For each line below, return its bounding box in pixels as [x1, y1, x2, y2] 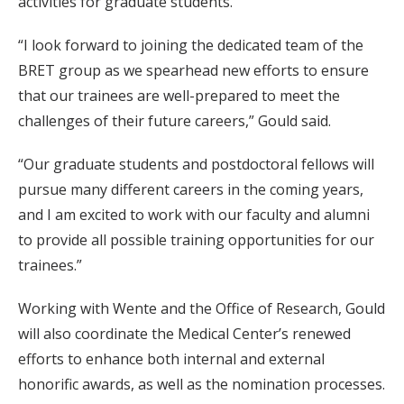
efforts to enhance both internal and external [18, 349, 325, 369]
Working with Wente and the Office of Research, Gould [18, 298, 385, 318]
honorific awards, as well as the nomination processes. [18, 374, 385, 394]
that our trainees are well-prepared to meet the [18, 86, 340, 106]
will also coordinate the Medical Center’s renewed [18, 324, 351, 344]
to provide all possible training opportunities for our [18, 230, 374, 250]
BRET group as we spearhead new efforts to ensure [18, 60, 369, 80]
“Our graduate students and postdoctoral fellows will [18, 154, 374, 174]
